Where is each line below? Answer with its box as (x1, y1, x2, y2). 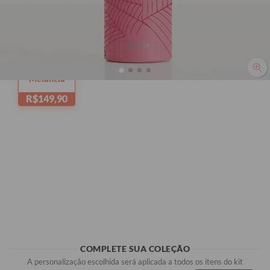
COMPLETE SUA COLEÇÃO (80, 243, 190, 254)
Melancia (28, 73, 65, 84)
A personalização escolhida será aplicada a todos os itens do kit (27, 256, 243, 266)
